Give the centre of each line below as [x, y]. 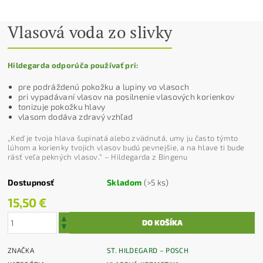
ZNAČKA [21, 250]
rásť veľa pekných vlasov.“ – [60, 156]
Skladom [125, 182]
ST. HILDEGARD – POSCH [148, 250]
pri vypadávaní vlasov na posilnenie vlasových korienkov [126, 96]
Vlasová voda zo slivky [90, 32]
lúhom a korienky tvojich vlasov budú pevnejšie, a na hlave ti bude [126, 147]
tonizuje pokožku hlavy [62, 106]
